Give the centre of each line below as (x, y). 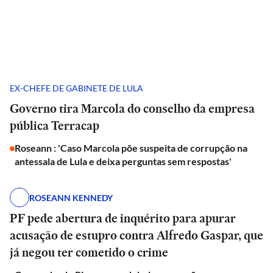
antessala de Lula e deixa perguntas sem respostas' (123, 161)
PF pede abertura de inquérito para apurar (123, 218)
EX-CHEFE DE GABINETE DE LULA (76, 88)
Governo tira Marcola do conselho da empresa (132, 108)
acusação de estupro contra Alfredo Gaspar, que (136, 235)
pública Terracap (55, 126)
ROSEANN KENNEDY (71, 197)
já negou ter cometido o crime (89, 252)
